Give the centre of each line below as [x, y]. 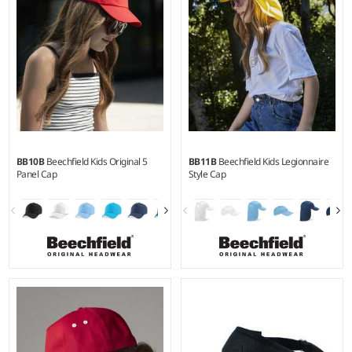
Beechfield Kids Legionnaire [273, 161]
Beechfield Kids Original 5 [97, 161]
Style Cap [207, 174]
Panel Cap [37, 174]
